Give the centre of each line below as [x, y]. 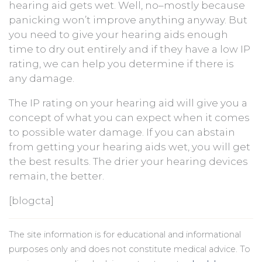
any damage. [42, 79]
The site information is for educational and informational [125, 234]
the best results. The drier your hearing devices [128, 162]
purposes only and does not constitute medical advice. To [130, 249]
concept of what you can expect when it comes [129, 118]
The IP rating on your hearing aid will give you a [128, 103]
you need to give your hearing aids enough [118, 35]
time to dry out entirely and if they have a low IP [130, 49]
